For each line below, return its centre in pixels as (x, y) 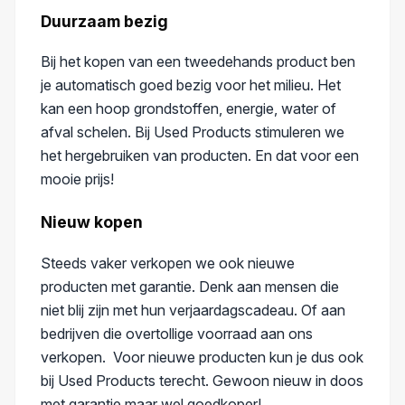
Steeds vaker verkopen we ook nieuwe (168, 263)
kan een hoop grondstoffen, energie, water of (188, 109)
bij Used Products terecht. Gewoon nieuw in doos (202, 380)
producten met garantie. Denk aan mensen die (190, 286)
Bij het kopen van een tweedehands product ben (198, 62)
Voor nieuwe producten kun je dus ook (238, 357)
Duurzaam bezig (104, 21)
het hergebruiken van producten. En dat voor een (200, 156)
